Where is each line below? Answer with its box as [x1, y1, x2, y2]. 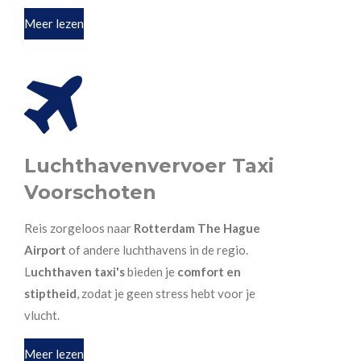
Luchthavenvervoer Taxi [24, 153, 274, 177]
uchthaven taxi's [31, 263, 125, 279]
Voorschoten [24, 180, 156, 204]
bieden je [125, 263, 177, 279]
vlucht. [24, 307, 60, 322]
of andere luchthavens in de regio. [66, 242, 248, 257]
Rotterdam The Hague [134, 220, 260, 235]
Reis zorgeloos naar [24, 220, 134, 235]
